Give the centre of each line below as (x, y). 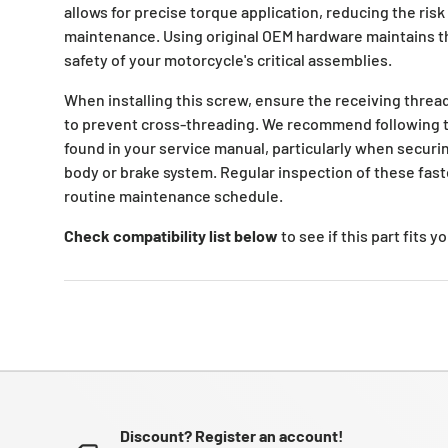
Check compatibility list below (171, 236)
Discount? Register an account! (232, 435)
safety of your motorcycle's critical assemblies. (228, 60)
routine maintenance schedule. (173, 196)
